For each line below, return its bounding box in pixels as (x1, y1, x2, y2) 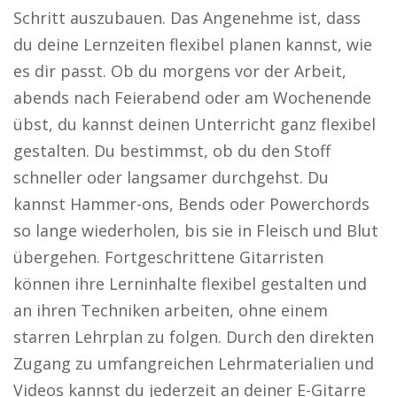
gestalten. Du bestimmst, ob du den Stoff (13, 140, 331, 161)
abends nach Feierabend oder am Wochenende (13, 87, 371, 108)
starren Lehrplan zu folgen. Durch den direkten (13, 326, 374, 347)
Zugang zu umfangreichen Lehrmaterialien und (13, 353, 374, 374)
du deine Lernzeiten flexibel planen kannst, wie (13, 34, 372, 55)
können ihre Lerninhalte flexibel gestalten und (13, 273, 367, 294)
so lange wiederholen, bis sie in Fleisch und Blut (13, 220, 378, 241)
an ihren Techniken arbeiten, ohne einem (13, 300, 328, 321)
